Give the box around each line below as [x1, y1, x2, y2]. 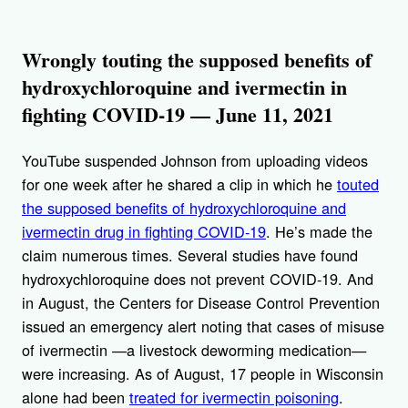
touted [337, 173, 379, 196]
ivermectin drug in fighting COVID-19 [22, 220, 266, 243]
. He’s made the [266, 220, 372, 243]
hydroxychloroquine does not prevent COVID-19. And [22, 268, 373, 291]
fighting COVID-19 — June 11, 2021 [22, 99, 333, 130]
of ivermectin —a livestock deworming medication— [22, 339, 366, 362]
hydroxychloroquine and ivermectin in [22, 72, 347, 103]
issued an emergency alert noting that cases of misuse [22, 315, 384, 338]
